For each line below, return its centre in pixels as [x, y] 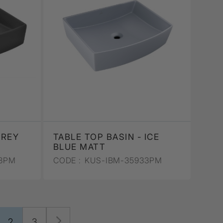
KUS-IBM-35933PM [122, 160]
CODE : [67, 160]
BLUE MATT [79, 147]
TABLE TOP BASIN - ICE [106, 137]
